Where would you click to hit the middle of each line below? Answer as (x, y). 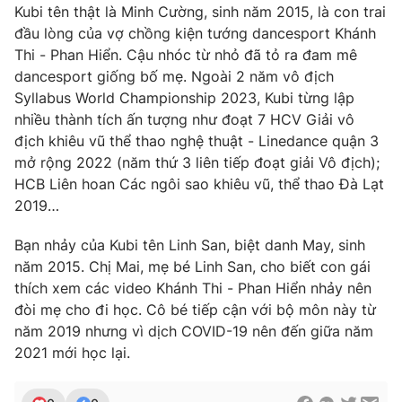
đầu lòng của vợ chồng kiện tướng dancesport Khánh (195, 34)
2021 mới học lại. (72, 353)
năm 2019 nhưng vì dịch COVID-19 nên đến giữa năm (194, 332)
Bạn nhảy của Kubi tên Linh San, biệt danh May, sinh (190, 245)
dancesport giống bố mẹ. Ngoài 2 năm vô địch (174, 77)
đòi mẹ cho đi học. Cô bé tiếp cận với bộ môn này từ (195, 310)
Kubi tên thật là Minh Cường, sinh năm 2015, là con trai (200, 12)
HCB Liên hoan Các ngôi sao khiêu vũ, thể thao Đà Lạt (199, 184)
